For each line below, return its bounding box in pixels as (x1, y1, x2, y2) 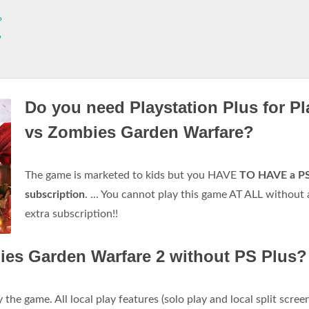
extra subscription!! (25, 208, 118, 219)
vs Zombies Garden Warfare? (25, 123, 254, 141)
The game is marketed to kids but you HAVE (25, 170, 239, 181)
